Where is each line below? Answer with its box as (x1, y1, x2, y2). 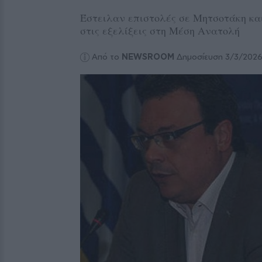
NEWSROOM (122, 51, 175, 62)
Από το (92, 51, 122, 62)
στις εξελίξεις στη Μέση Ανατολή (80, 23, 240, 37)
